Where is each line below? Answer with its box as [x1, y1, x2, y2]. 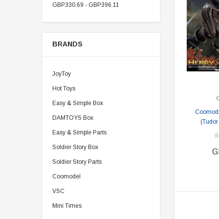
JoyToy [52, 70, 71, 77]
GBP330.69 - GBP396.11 [52, 1, 119, 8]
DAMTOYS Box [52, 114, 93, 121]
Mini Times [52, 202, 82, 209]
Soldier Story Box [52, 144, 98, 151]
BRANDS [52, 40, 83, 48]
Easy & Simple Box [52, 100, 103, 107]
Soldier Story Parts [52, 158, 102, 165]
